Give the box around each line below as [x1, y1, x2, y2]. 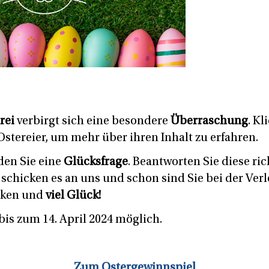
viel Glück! [46, 189, 101, 202]
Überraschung [171, 115, 248, 127]
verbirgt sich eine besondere [14, 115, 171, 127]
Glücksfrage [64, 156, 128, 168]
